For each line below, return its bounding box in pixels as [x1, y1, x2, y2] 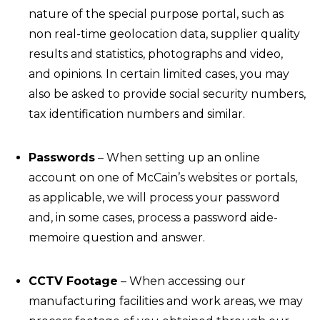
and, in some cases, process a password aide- [29, 211, 278, 224]
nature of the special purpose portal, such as [29, 7, 284, 21]
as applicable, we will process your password [29, 191, 280, 204]
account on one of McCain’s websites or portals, [29, 171, 297, 184]
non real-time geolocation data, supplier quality [29, 27, 300, 41]
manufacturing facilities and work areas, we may [29, 294, 303, 308]
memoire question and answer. [29, 231, 205, 244]
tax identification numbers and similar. [29, 107, 245, 121]
